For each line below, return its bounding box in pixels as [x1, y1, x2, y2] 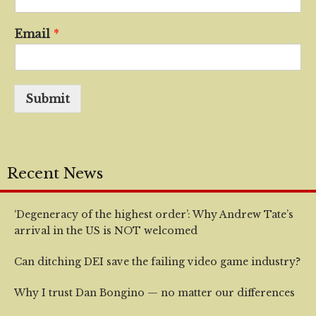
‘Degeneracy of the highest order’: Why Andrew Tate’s [14, 208, 293, 221]
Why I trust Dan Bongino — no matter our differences [14, 286, 295, 299]
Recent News [7, 164, 103, 183]
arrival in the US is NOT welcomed [14, 224, 197, 237]
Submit [25, 92, 70, 106]
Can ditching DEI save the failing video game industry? [14, 255, 300, 268]
